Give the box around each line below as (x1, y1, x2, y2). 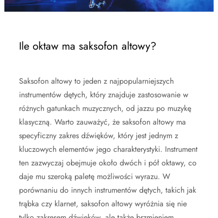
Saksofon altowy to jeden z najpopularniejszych (19, 75, 174, 87)
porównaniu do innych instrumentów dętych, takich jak (19, 184, 196, 196)
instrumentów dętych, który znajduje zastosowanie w (19, 89, 188, 100)
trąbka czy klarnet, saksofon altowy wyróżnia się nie (19, 198, 187, 209)
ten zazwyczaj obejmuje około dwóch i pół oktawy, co (19, 157, 197, 168)
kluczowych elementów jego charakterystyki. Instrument (19, 144, 198, 155)
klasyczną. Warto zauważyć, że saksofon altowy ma (19, 116, 186, 127)
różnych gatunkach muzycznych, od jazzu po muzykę (19, 103, 191, 114)
